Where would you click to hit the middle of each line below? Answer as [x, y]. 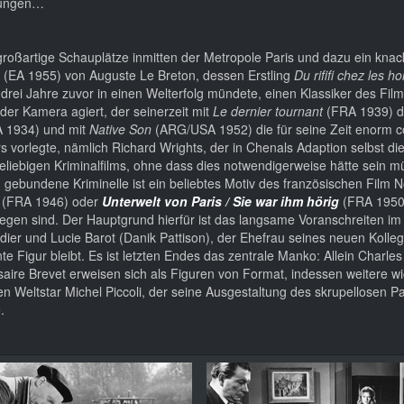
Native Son [120, 129]
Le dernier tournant [268, 110]
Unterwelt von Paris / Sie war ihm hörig [220, 201]
